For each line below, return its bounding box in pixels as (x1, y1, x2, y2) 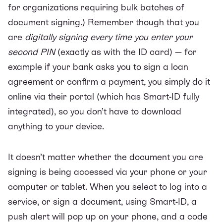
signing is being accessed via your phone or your (8, 166, 207, 177)
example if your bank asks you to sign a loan (8, 61, 188, 72)
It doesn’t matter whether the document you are (8, 151, 203, 162)
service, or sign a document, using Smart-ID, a (8, 196, 197, 207)
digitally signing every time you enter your (25, 31, 193, 42)
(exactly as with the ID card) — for (55, 46, 197, 57)
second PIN (8, 46, 55, 57)
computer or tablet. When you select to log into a (8, 181, 207, 192)
